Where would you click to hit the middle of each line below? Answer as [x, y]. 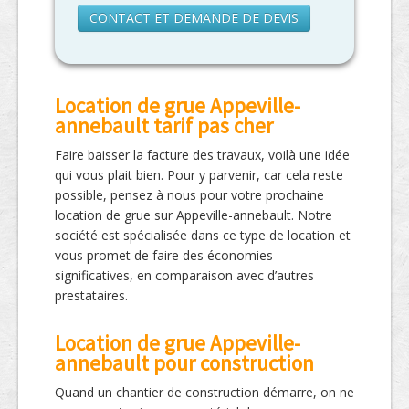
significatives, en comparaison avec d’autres [184, 276]
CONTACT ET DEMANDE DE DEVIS [194, 18]
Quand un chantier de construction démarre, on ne [204, 393]
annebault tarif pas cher [164, 126]
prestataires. [91, 296]
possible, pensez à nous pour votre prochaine [189, 195]
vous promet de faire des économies [164, 256]
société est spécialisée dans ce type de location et [203, 236]
